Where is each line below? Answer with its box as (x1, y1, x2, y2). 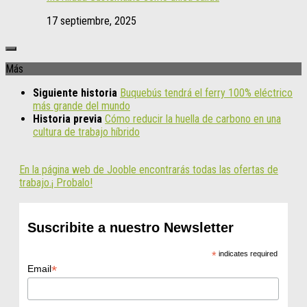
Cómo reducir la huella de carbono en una (105, 112, 281, 125)
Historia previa (33, 112, 105, 125)
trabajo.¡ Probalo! (19, 175, 93, 189)
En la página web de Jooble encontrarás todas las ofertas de (19, 162, 278, 176)
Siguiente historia (33, 86, 120, 99)
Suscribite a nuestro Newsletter (27, 219, 234, 235)
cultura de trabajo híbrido (33, 125, 140, 138)
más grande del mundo (33, 99, 130, 112)
